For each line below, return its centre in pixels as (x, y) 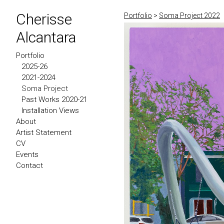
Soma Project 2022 (189, 15)
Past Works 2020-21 (55, 99)
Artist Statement (44, 132)
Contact (29, 165)
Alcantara (46, 37)
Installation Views (50, 110)
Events (27, 154)
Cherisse (44, 19)
